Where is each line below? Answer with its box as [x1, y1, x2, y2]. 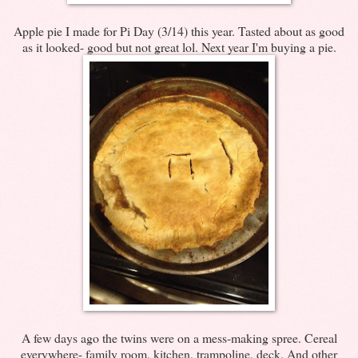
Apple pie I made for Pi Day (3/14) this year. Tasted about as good [14, 22, 344, 39]
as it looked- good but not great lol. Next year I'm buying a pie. [22, 38, 336, 55]
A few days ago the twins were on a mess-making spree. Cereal [21, 328, 337, 346]
